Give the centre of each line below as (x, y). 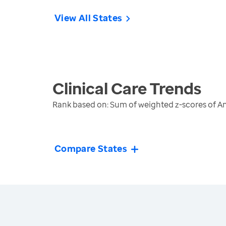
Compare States (91, 148)
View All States (89, 18)
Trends (174, 88)
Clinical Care (100, 88)
